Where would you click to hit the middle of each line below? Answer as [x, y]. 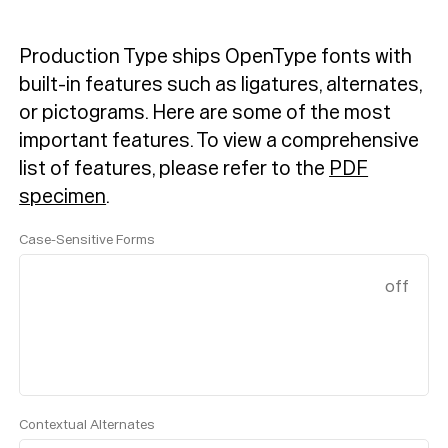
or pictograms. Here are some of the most [205, 113]
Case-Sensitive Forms [87, 240]
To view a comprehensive [308, 141]
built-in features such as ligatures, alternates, [221, 85]
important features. [108, 141]
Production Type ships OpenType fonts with [216, 57]
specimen [63, 197]
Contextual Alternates [87, 425]
